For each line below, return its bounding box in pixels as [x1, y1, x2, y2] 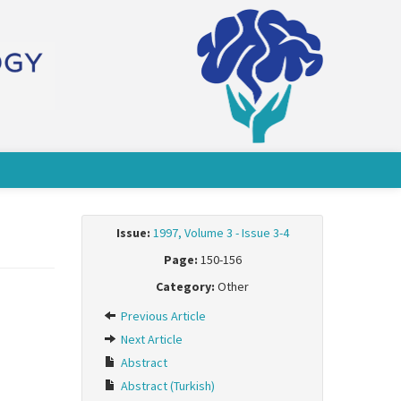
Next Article [118, 331, 183, 347]
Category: [156, 278, 215, 294]
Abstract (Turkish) [118, 378, 215, 394]
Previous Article [118, 308, 206, 324]
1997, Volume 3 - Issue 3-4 [152, 225, 289, 241]
